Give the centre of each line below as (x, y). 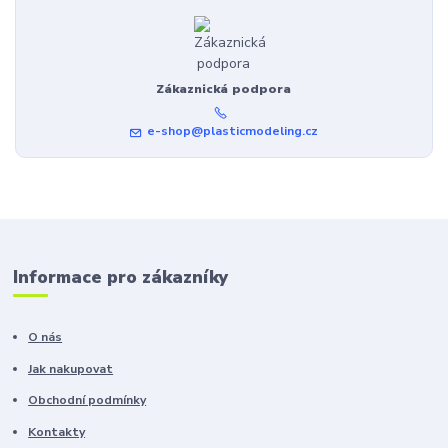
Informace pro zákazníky (121, 276)
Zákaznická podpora (224, 88)
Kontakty (57, 431)
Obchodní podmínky (87, 400)
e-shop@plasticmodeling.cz (233, 131)
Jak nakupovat (71, 368)
